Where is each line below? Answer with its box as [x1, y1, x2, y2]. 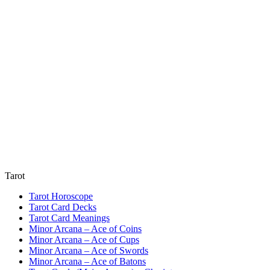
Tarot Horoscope [29, 190, 93, 201]
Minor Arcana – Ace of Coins [29, 223, 142, 234]
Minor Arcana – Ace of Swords [29, 245, 148, 256]
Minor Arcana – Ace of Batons [29, 256, 146, 266]
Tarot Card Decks [29, 201, 96, 212]
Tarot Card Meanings [29, 212, 110, 223]
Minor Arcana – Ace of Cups [29, 234, 139, 245]
